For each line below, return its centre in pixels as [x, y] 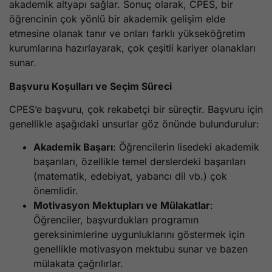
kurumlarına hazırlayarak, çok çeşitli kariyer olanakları [132, 48]
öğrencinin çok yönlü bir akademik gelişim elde [117, 19]
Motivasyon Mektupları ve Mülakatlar [122, 206]
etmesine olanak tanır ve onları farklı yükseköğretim [127, 34]
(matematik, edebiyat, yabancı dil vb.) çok [130, 176]
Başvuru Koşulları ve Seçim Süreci [90, 86]
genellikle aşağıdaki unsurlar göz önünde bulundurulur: [134, 124]
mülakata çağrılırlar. [78, 264]
